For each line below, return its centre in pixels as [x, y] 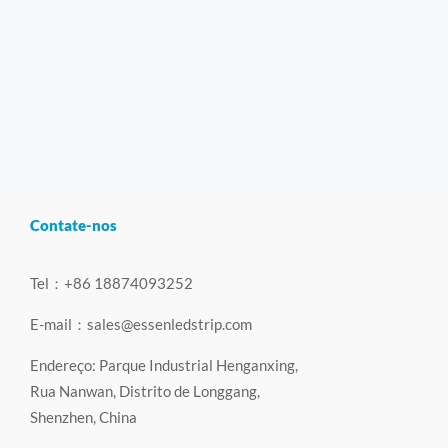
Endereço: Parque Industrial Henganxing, [163, 365]
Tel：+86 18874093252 [111, 283]
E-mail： [58, 324]
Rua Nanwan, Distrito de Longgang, [144, 391]
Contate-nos [73, 225]
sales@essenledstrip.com [169, 324]
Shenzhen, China [83, 417]
